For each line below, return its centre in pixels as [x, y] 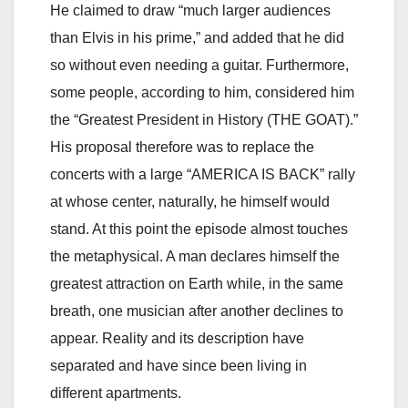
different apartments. [116, 393]
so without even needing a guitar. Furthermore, [199, 65]
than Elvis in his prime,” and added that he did [197, 37]
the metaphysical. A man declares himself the [195, 256]
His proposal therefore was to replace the [182, 147]
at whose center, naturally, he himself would [190, 201]
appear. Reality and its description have [177, 338]
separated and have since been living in [178, 365]
